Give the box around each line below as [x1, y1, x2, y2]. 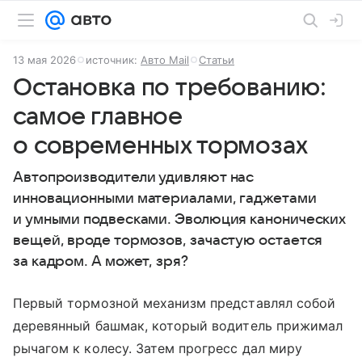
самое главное [13, 103, 183, 130]
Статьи [199, 53, 234, 66]
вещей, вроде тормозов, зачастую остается [13, 233, 323, 248]
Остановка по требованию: [13, 74, 326, 101]
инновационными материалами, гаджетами [13, 191, 317, 206]
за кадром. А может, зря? [13, 254, 188, 269]
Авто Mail [141, 53, 189, 66]
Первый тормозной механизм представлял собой [13, 295, 336, 311]
